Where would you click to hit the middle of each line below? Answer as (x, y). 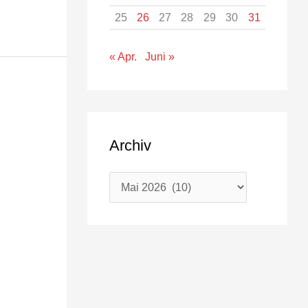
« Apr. (123, 57)
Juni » (160, 57)
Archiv (130, 146)
